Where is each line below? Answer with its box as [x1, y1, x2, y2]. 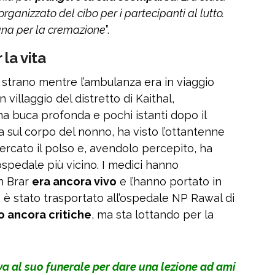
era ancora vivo [32, 175, 117, 188]
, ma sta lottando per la [91, 208, 214, 222]
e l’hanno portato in [117, 175, 222, 188]
